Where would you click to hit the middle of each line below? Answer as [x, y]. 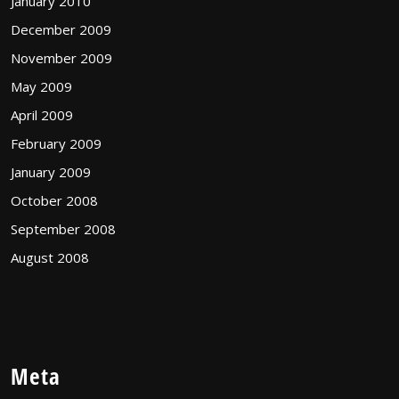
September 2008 [63, 228]
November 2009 [61, 57]
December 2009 [61, 29]
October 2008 [54, 200]
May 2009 [41, 86]
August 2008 [50, 257]
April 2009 [42, 114]
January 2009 [51, 171]
